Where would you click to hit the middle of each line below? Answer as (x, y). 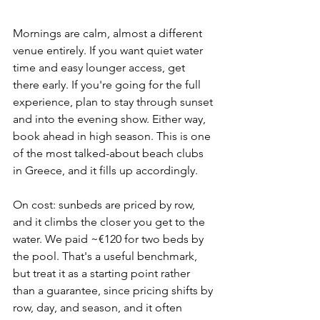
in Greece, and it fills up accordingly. (105, 171)
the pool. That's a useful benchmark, (106, 256)
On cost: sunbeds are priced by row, (105, 205)
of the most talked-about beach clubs (110, 154)
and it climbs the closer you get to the (110, 222)
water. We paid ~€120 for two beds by (110, 239)
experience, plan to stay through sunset (114, 102)
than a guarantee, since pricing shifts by (114, 291)
